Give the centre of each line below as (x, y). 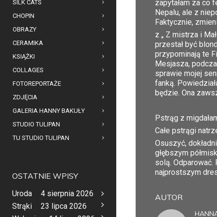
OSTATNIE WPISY (45, 176)
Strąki (22, 206)
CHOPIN (23, 15)
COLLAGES (28, 70)
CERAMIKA (28, 43)
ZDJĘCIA (25, 97)
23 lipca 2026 (64, 206)
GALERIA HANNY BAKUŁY (49, 110)
